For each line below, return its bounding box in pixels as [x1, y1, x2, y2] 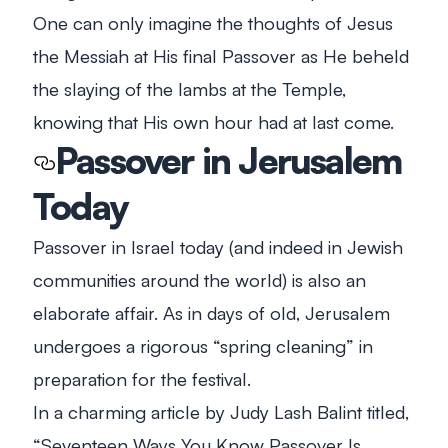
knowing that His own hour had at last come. [33, 109, 394, 133]
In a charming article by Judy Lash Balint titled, [33, 399, 409, 423]
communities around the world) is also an [33, 267, 366, 291]
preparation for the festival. [33, 366, 251, 390]
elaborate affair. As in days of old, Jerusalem [33, 300, 390, 324]
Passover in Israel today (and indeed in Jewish [33, 234, 403, 258]
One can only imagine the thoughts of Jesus [33, 10, 393, 34]
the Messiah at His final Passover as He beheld [33, 43, 409, 67]
